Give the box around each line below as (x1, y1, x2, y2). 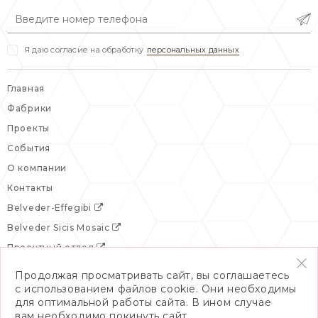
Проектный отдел (7, 242, 97, 253)
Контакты (7, 182, 53, 194)
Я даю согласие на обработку (24, 45, 143, 55)
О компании (7, 163, 67, 174)
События (7, 143, 50, 154)
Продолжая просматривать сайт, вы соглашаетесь (15, 269, 290, 282)
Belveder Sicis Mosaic (7, 222, 113, 234)
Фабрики (7, 103, 52, 114)
